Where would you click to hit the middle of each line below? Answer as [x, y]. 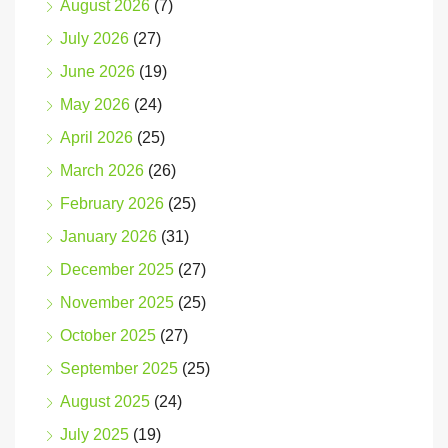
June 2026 [97, 72]
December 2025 [117, 270]
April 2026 [96, 138]
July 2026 [94, 39]
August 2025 [105, 402]
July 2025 [94, 435]
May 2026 [95, 105]
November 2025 [117, 303]
